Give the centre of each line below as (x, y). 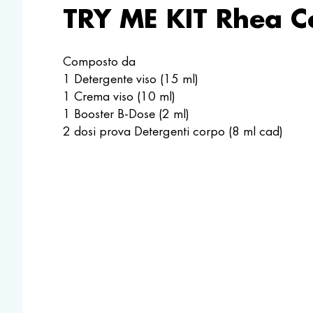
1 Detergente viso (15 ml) (130, 79)
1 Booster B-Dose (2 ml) (126, 114)
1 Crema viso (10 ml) (119, 97)
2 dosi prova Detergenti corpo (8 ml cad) (173, 132)
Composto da (99, 62)
